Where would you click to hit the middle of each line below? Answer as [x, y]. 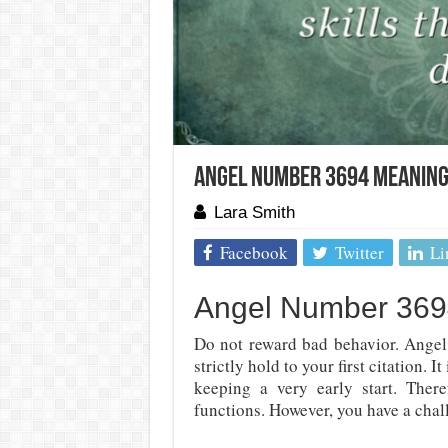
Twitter [359, 252]
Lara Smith [254, 212]
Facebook [253, 252]
